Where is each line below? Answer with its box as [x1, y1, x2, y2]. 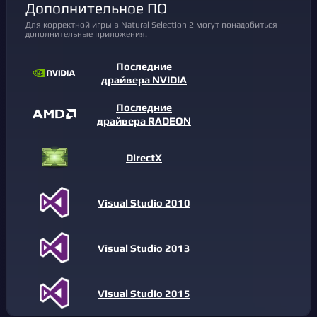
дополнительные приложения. [25, 28, 147, 39]
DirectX [126, 151, 162, 163]
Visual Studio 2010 [98, 196, 190, 209]
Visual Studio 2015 [98, 287, 190, 299]
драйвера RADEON [97, 115, 191, 127]
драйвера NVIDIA [101, 74, 187, 86]
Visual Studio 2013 [98, 241, 190, 254]
